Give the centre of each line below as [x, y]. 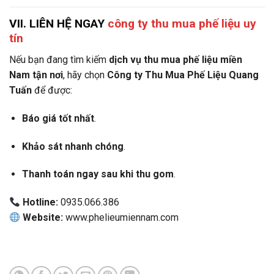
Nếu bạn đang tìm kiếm [59, 60]
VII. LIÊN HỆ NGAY [58, 24]
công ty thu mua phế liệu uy [182, 24]
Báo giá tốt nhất [58, 118]
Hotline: [41, 202]
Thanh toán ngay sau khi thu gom [98, 174]
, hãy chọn [85, 75]
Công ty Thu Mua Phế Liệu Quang [183, 75]
